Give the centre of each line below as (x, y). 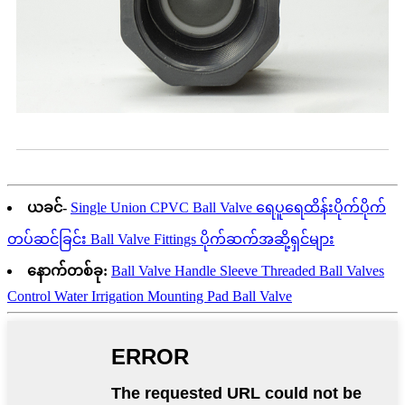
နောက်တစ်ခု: (67, 270)
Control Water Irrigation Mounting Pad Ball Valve (150, 296)
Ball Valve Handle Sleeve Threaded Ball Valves (248, 270)
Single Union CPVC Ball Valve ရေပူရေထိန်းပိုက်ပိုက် (228, 207)
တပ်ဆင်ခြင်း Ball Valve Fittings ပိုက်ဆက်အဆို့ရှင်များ (171, 239)
